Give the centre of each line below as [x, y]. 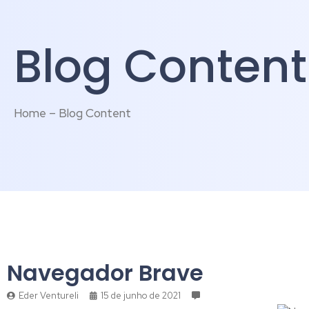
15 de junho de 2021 [141, 296]
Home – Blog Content [72, 113]
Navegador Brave [105, 273]
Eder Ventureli [49, 296]
